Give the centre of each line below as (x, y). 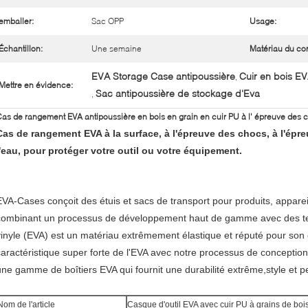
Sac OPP (108, 21)
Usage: (263, 21)
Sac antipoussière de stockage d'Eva (178, 93)
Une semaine (117, 48)
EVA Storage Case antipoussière (163, 76)
